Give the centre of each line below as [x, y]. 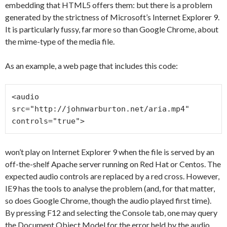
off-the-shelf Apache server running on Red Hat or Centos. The [113, 164]
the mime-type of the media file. [60, 41]
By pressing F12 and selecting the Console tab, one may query [111, 212]
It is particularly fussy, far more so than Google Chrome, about [112, 29]
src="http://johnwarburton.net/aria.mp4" [101, 109]
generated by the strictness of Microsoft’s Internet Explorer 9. [112, 17]
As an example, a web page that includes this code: [91, 65]
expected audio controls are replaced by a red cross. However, [112, 176]
